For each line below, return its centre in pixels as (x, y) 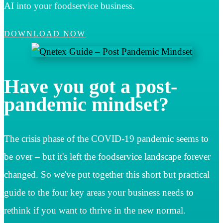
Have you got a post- (91, 86)
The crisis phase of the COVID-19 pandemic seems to (106, 138)
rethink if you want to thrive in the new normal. (96, 210)
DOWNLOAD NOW (45, 34)
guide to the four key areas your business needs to (99, 192)
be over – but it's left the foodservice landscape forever (107, 156)
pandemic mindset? (86, 104)
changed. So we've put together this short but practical (107, 174)
